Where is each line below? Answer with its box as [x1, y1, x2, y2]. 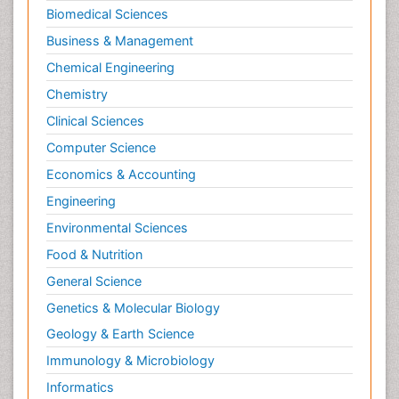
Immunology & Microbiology [46, 352, 215, 368]
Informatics [46, 379, 114, 395]
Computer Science [46, 139, 156, 155]
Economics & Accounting [46, 166, 196, 182]
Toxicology [53, 46, 120, 61]
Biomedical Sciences [46, 5, 168, 21]
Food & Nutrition [46, 246, 142, 262]
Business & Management [46, 32, 193, 48]
